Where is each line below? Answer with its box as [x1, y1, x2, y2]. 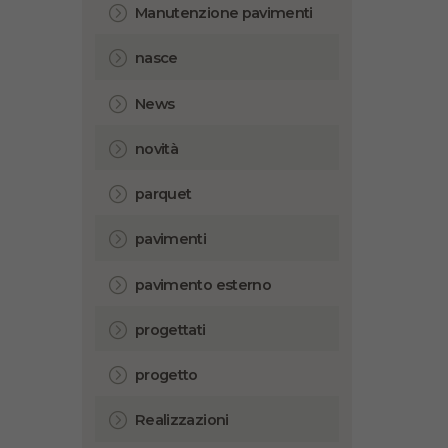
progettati [135, 320, 206, 339]
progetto [135, 366, 198, 385]
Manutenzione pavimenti [135, 4, 313, 22]
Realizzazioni [135, 411, 229, 430]
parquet [135, 185, 192, 204]
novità [135, 139, 179, 158]
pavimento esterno [135, 275, 271, 294]
